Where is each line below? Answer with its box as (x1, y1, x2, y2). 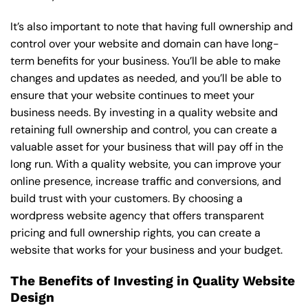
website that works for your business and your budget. (10, 243, 283, 258)
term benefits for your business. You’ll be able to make (10, 54, 280, 69)
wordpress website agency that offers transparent (10, 208, 264, 223)
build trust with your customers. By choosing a (10, 191, 243, 206)
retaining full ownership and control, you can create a (10, 122, 277, 137)
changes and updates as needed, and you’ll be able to (10, 71, 281, 86)
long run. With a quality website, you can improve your (10, 157, 281, 172)
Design (10, 289, 54, 305)
